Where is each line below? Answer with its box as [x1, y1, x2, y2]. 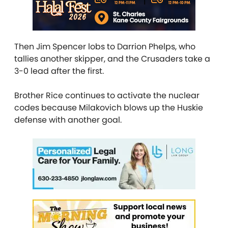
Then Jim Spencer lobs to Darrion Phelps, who [14, 40, 195, 52]
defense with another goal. [14, 113, 124, 126]
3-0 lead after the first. [14, 65, 106, 77]
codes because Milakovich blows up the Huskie [14, 101, 203, 113]
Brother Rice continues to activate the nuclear [14, 89, 199, 101]
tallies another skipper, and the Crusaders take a [14, 52, 210, 65]
